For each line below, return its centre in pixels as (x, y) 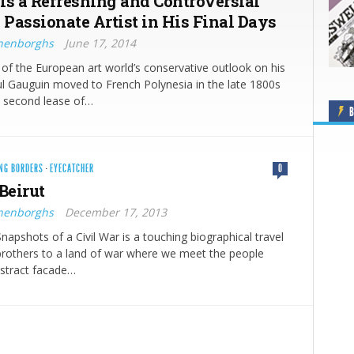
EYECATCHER (72, 169)
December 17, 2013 (116, 212)
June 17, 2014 (100, 43)
